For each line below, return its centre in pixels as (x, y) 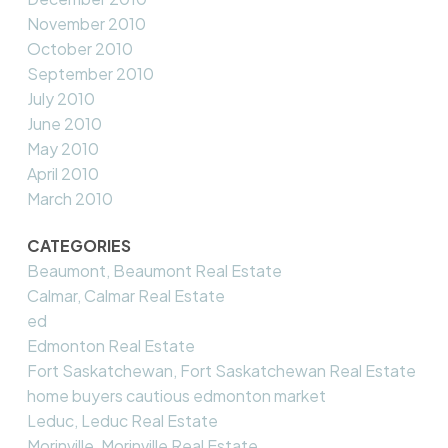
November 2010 (86, 23)
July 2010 (60, 98)
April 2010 (62, 173)
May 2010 (62, 148)
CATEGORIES (78, 245)
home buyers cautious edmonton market (176, 395)
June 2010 (64, 123)
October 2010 (79, 48)
